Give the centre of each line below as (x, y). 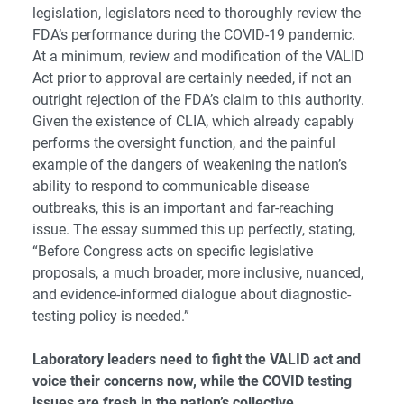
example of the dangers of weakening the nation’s (190, 165)
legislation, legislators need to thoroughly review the (197, 14)
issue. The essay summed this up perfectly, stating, (194, 230)
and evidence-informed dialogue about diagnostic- (192, 295)
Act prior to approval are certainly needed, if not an (192, 78)
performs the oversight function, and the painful (184, 143)
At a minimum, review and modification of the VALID (198, 57)
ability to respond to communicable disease (171, 187)
